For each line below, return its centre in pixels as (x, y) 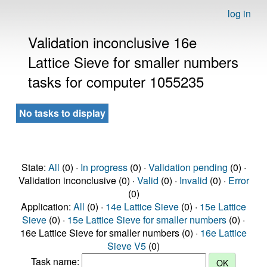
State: (35, 167)
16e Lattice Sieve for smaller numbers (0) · (110, 233)
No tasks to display (62, 113)
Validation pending (188, 167)
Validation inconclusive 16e (112, 42)
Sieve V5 (127, 246)
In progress (104, 167)
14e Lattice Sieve (142, 207)
